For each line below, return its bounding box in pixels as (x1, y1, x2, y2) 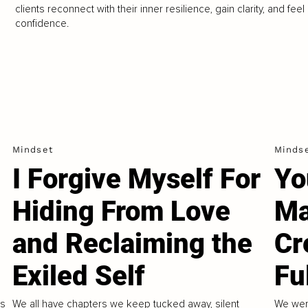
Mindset (12, 144, 54, 155)
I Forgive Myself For (12, 163, 261, 196)
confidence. (14, 17, 69, 30)
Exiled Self (12, 260, 146, 293)
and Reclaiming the (12, 228, 253, 261)
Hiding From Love (12, 195, 231, 228)
